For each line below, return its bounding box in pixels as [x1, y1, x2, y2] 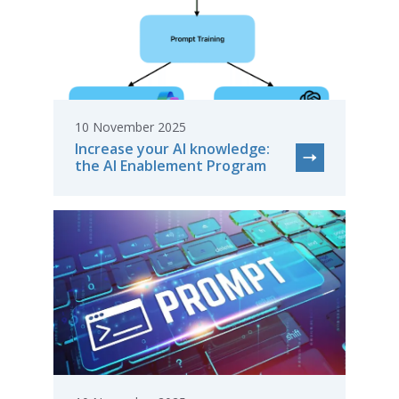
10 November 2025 [75, 118, 186, 135]
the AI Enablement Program [75, 155, 266, 175]
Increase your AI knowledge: [75, 138, 270, 159]
